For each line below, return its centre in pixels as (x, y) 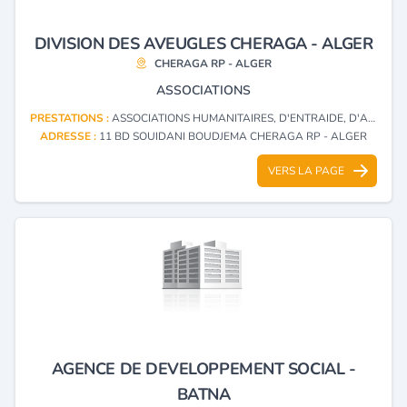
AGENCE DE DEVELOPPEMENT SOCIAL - (203, 368)
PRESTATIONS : (71, 118)
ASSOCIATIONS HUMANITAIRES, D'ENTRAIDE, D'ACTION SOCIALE (240, 118)
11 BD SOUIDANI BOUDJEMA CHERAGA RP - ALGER (233, 136)
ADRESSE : (69, 136)
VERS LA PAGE (306, 170)
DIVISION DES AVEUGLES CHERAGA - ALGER (203, 43)
